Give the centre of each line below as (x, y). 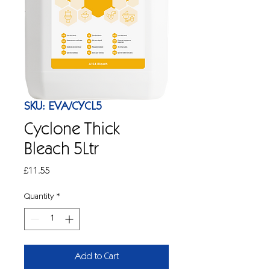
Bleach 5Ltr (61, 150)
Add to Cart (96, 256)
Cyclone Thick (72, 130)
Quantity (39, 197)
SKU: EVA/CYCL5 (63, 107)
